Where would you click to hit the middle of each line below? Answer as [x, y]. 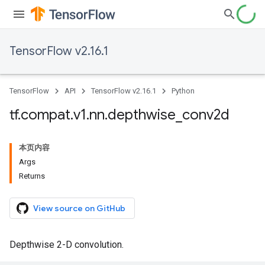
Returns [32, 176]
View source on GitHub [79, 208]
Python [183, 91]
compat [46, 115]
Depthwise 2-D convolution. [67, 245]
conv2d [206, 115]
